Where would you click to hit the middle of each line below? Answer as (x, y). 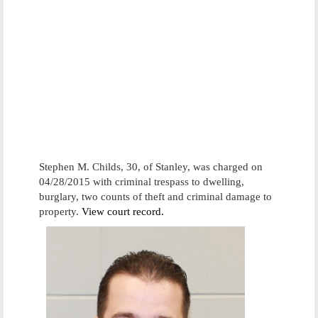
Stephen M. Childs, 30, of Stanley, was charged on (151, 167)
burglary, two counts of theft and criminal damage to (155, 197)
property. (60, 212)
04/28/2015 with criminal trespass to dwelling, (142, 182)
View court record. (123, 212)
